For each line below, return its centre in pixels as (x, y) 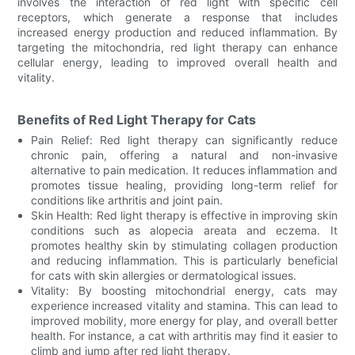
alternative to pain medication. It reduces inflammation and (184, 170)
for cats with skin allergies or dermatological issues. (164, 275)
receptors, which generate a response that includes (177, 17)
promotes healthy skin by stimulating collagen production (184, 245)
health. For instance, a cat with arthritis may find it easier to (184, 335)
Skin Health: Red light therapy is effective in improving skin (184, 215)
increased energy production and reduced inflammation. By (177, 32)
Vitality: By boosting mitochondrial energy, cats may (184, 290)
